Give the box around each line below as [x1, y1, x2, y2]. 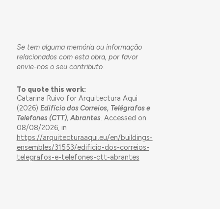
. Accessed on [100, 113, 146, 123]
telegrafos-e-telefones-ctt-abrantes [16, 153, 139, 162]
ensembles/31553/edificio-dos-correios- [16, 143, 149, 152]
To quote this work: [16, 85, 86, 94]
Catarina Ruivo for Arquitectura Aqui [16, 94, 137, 103]
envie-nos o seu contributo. [16, 62, 104, 72]
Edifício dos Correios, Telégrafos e [40, 104, 150, 113]
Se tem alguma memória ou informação [16, 43, 142, 52]
